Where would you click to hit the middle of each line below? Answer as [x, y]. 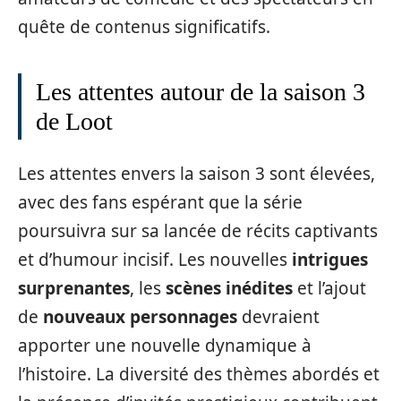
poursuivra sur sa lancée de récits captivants [198, 231]
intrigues [330, 260]
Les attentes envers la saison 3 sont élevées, [196, 174]
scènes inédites [229, 288]
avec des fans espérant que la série [160, 202]
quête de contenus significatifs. [144, 26]
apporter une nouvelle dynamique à [165, 346]
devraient [278, 317]
